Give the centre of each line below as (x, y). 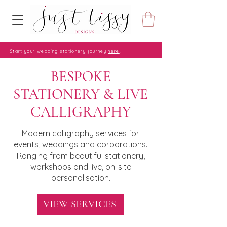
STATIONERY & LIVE (81, 94)
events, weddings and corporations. (81, 144)
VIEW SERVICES (80, 204)
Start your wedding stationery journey (59, 51)
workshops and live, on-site (81, 166)
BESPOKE (81, 76)
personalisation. (81, 178)
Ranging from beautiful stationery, (81, 155)
